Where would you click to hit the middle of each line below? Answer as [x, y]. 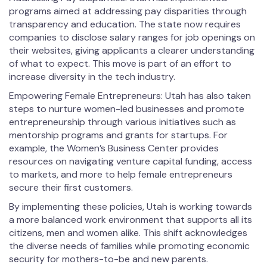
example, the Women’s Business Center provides [114, 148]
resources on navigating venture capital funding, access [131, 162]
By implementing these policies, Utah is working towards [131, 207]
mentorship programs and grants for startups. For [118, 135]
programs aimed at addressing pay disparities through [128, 11]
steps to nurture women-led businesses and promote [127, 109]
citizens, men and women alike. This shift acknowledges [128, 233]
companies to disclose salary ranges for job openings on [132, 38]
